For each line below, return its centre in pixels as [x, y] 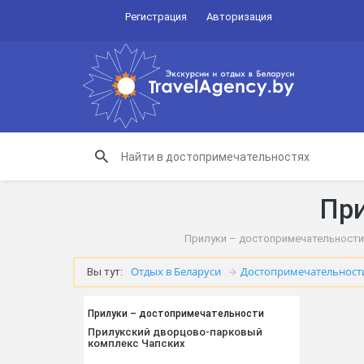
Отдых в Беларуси [175, 271]
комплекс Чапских [136, 344]
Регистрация [156, 17]
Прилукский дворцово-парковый [175, 332]
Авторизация [239, 17]
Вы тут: [104, 272]
